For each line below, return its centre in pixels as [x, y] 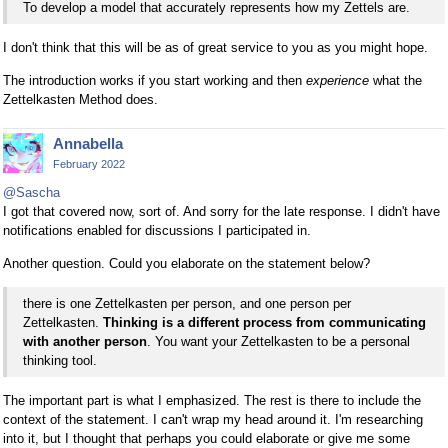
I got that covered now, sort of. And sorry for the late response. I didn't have [221, 212]
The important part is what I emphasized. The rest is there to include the [212, 400]
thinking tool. [60, 360]
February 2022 [89, 164]
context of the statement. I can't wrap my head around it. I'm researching [213, 419]
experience [337, 81]
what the [395, 81]
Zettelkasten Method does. [80, 100]
